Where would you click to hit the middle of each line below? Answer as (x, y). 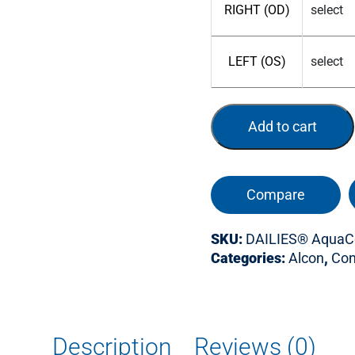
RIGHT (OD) (257, 10)
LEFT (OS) (257, 61)
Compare (276, 195)
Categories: (250, 258)
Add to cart (282, 126)
